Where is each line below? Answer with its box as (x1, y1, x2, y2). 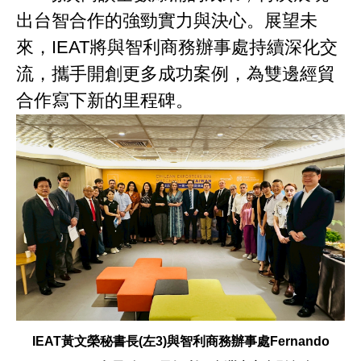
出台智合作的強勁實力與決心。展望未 (16, 10, 317, 31)
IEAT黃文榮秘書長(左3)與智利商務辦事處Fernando (31, 334, 330, 349)
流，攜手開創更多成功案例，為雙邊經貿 (16, 63, 335, 84)
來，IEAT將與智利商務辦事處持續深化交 (16, 36, 338, 57)
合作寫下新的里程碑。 (16, 89, 193, 110)
